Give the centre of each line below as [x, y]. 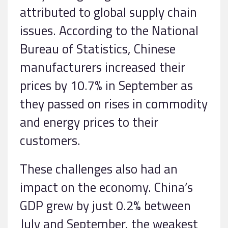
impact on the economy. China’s [106, 187]
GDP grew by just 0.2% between [105, 205]
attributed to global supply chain [108, 12]
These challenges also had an [99, 168]
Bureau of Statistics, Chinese [98, 48]
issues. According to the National [109, 30]
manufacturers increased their [103, 67]
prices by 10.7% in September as [106, 85]
